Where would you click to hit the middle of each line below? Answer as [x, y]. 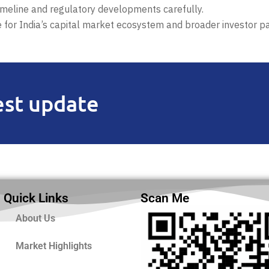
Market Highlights [54, 246]
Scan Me [165, 198]
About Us [35, 219]
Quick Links [36, 198]
